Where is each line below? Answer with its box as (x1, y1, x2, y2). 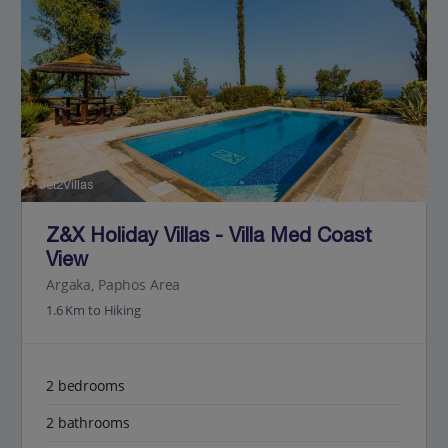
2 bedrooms (46, 375, 125, 395)
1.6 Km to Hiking (46, 300, 141, 319)
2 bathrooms (46, 412, 130, 432)
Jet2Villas (34, 180, 93, 194)
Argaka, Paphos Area (46, 277, 181, 295)
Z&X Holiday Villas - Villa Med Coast (46, 228, 372, 249)
